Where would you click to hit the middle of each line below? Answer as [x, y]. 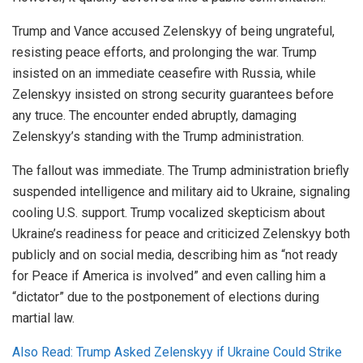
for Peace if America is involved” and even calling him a [169, 275]
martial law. [43, 318]
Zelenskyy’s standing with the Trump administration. [158, 136]
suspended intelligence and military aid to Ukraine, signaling [181, 191]
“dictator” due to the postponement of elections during [166, 297]
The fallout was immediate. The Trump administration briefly [181, 170]
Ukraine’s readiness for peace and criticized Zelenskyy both [181, 233]
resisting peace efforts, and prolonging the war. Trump [164, 52]
